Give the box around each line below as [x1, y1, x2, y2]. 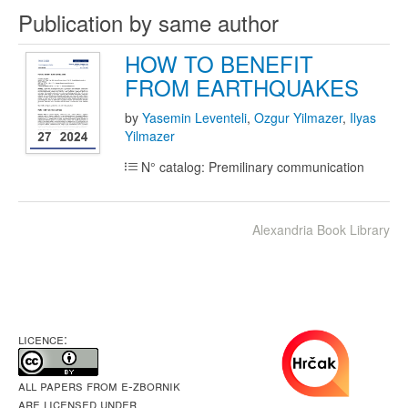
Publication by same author [18, 6, 279, 38]
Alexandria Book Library [252, 220, 390, 239]
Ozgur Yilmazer [254, 108, 342, 127]
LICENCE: [18, 330, 67, 348]
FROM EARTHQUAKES [125, 71, 359, 103]
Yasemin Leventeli [142, 108, 247, 127]
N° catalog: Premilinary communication [138, 158, 364, 176]
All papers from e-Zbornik [18, 376, 180, 394]
